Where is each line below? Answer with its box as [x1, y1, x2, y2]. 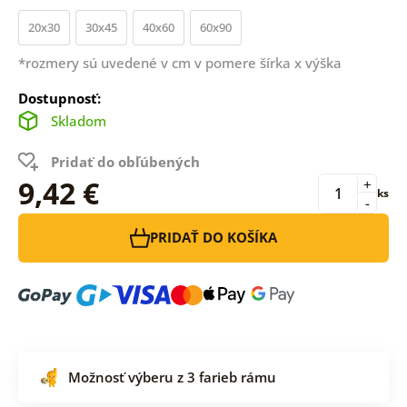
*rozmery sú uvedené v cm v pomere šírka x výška [17, 53, 342, 72]
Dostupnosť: [17, 88, 101, 107]
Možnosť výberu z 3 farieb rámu [67, 367, 276, 386]
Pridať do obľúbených [50, 152, 200, 171]
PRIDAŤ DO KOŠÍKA [150, 228, 277, 247]
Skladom [50, 111, 106, 130]
